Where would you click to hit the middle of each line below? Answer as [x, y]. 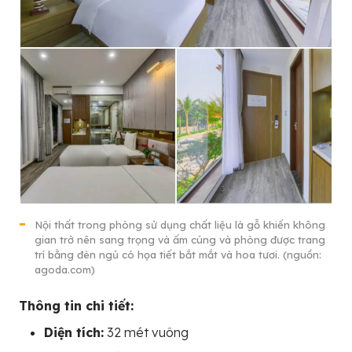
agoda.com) [65, 269]
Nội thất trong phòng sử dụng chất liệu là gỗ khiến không [180, 224]
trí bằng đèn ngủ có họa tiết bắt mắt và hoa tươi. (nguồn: [178, 254]
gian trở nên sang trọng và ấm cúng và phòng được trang [180, 239]
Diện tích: [74, 332]
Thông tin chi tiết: [76, 305]
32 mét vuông [146, 332]
